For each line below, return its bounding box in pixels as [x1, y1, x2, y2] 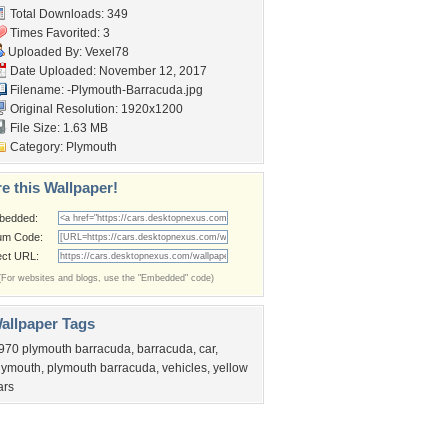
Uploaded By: [5, 45, 85, 59]
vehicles [162, 361, 207, 375]
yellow [213, 361, 248, 375]
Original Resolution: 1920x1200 [7, 102, 183, 116]
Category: [7, 140, 66, 154]
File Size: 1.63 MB [7, 121, 108, 135]
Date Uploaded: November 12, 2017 [7, 64, 207, 78]
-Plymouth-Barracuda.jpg [67, 83, 203, 97]
